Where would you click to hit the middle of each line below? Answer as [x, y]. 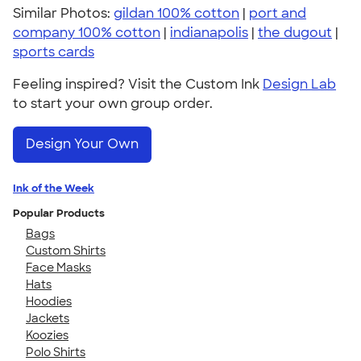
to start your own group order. [113, 104]
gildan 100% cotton [176, 13]
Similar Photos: [63, 13]
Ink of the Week [54, 188]
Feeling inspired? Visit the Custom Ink [138, 84]
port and [278, 13]
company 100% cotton [87, 33]
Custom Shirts [66, 250]
